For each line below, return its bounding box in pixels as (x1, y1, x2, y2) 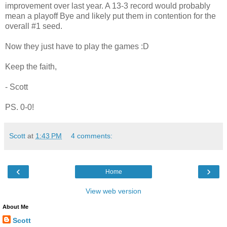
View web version (86, 187, 141, 196)
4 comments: (71, 132, 113, 140)
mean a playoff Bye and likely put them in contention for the (5, 12, 216, 21)
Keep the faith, (5, 62, 57, 71)
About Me (3, 204, 28, 210)
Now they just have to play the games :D (5, 42, 149, 51)
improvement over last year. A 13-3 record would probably (5, 2, 210, 11)
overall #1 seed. (5, 22, 62, 31)
